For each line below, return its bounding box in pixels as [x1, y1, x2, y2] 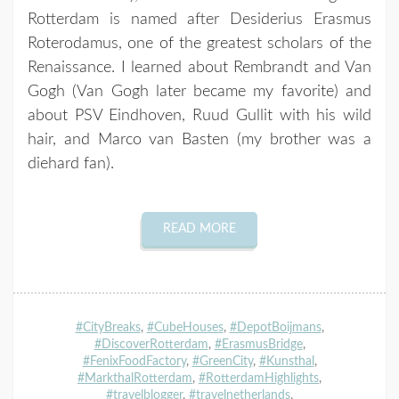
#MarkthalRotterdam [77, 371, 192, 386]
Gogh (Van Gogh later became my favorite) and [28, 84, 371, 101]
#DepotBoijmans [229, 321, 322, 335]
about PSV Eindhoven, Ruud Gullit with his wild [28, 108, 371, 125]
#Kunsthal [258, 354, 314, 369]
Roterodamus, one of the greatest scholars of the [28, 36, 371, 53]
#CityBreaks [75, 321, 141, 335]
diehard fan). [28, 156, 114, 173]
